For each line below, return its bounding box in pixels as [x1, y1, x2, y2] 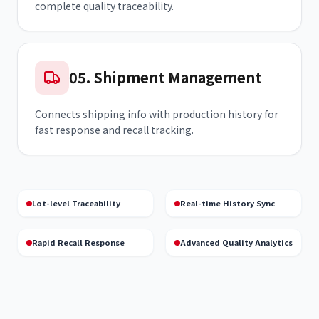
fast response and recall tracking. [35, 122, 194, 137]
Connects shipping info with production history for [35, 107, 278, 121]
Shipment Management [94, 67, 261, 88]
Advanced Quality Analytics [180, 236, 293, 248]
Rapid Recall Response [32, 236, 125, 248]
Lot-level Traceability [32, 197, 120, 209]
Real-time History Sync [180, 197, 275, 209]
